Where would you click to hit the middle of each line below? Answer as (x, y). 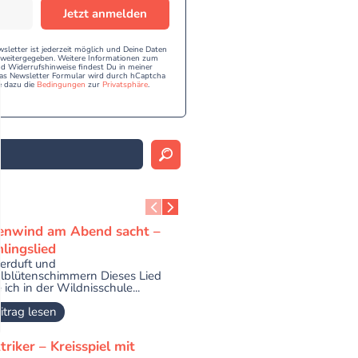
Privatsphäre (125, 85)
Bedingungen (62, 85)
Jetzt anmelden (105, 13)
